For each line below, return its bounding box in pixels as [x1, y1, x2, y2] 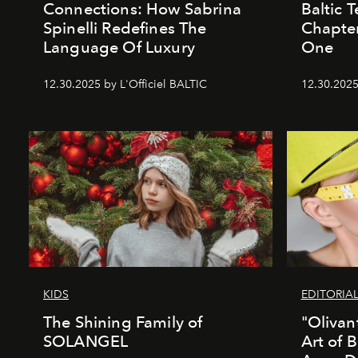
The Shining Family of [43, 312, 203, 332]
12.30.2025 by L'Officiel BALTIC [43, 78, 207, 92]
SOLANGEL [43, 332, 129, 352]
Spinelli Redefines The [43, 18, 207, 38]
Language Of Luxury [43, 38, 195, 58]
